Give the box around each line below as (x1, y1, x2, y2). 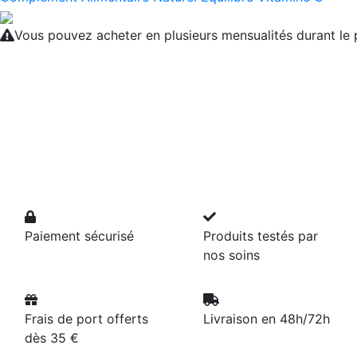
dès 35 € (25, 330, 79, 346)
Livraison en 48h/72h (203, 311, 330, 327)
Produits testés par (203, 228, 318, 244)
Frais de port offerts (25, 311, 148, 327)
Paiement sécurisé (25, 228, 134, 244)
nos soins (203, 247, 260, 263)
